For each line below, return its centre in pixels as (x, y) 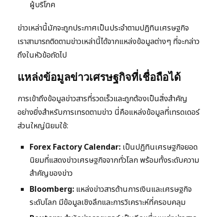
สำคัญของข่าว (51, 174)
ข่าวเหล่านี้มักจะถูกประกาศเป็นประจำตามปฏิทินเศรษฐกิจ (103, 28)
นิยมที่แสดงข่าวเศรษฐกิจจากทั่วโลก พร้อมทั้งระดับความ (114, 161)
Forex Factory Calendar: (75, 147)
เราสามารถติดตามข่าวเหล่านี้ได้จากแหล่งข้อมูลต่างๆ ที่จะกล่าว (108, 42)
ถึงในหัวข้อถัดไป (42, 55)
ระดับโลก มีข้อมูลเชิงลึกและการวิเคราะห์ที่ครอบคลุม (108, 203)
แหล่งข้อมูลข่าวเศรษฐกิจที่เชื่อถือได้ (99, 77)
